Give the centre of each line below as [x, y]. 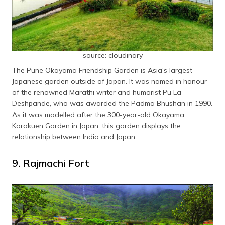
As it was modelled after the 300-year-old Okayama [98, 114]
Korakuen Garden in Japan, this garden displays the [96, 125]
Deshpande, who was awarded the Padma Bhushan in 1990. [112, 103]
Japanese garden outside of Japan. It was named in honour [109, 81]
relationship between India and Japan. [74, 136]
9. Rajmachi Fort [51, 163]
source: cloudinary [113, 55]
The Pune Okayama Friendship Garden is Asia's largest [102, 70]
